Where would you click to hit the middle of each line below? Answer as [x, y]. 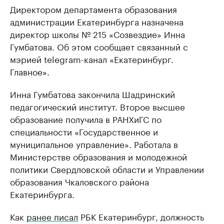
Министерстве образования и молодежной [98, 156]
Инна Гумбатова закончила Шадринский [92, 94]
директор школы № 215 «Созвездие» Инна [97, 34]
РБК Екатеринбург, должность [141, 216]
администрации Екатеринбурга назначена [97, 21]
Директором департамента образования [93, 9]
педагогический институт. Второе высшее [97, 106]
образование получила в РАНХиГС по [86, 119]
